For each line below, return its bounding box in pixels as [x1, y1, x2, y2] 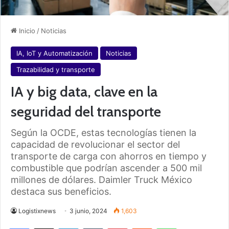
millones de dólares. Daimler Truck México [11, 174, 192, 185]
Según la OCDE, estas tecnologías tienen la [11, 127, 196, 138]
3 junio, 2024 [70, 207, 107, 215]
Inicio [17, 26, 35, 35]
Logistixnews [18, 207, 56, 215]
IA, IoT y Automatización [16, 49, 93, 57]
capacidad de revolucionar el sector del [11, 139, 180, 150]
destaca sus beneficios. [11, 186, 111, 197]
